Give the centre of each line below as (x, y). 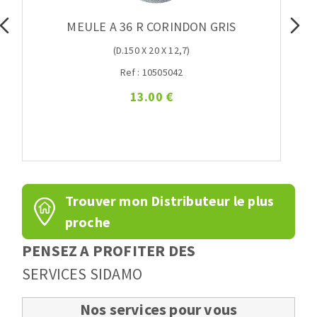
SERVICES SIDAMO (82, 274)
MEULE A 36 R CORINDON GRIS (151, 27)
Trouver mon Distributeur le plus (169, 201)
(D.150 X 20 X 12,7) (151, 51)
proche (88, 222)
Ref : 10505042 (151, 73)
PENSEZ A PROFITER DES (109, 251)
